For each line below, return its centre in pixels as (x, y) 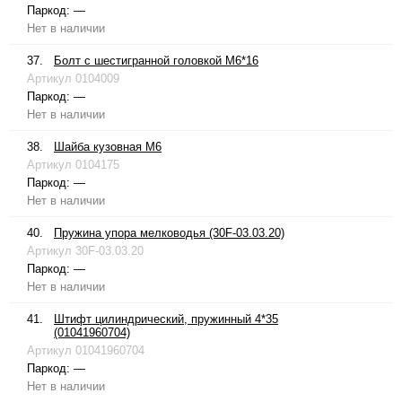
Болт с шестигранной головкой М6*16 (156, 61)
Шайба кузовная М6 (108, 147)
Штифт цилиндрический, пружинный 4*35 (166, 319)
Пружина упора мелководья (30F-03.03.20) (169, 233)
